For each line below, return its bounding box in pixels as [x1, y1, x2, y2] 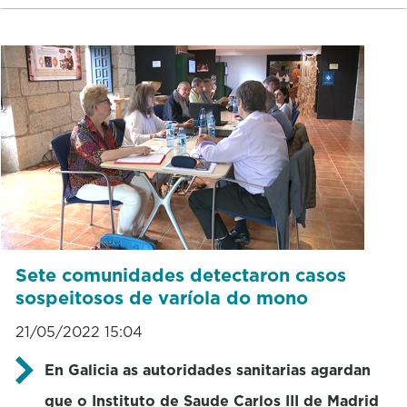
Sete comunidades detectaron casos [15, 262, 346, 288]
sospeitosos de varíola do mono [15, 284, 308, 311]
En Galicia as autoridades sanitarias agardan [44, 359, 371, 380]
